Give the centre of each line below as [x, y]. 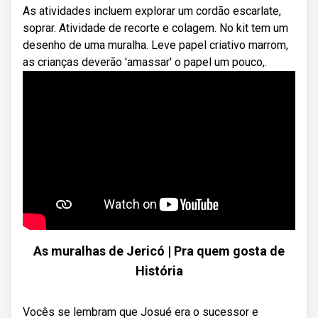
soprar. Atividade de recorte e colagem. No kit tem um [155, 28]
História [159, 271]
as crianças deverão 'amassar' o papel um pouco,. [145, 62]
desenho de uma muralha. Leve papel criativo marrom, [155, 45]
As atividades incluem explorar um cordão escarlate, [152, 11]
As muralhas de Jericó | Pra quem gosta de [159, 251]
